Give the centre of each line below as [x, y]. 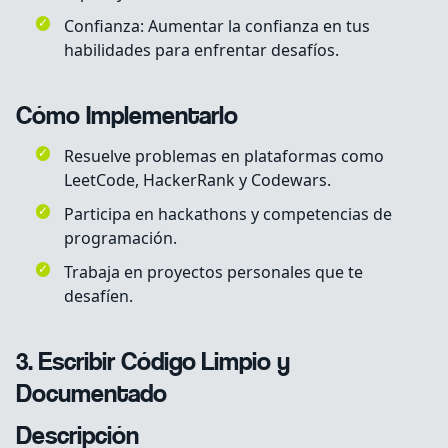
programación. [120, 238]
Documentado [91, 396]
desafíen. [98, 296]
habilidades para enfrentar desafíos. [201, 50]
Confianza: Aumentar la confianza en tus [217, 26]
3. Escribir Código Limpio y [153, 364]
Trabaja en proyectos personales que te [213, 272]
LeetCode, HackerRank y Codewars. [197, 180]
